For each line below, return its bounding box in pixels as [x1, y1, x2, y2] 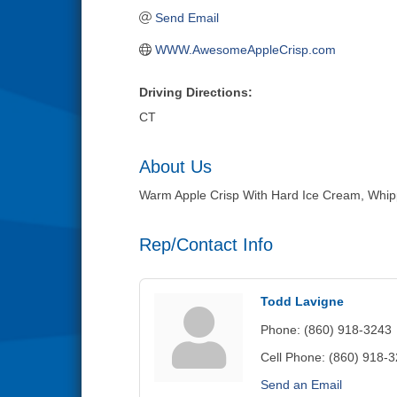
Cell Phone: [261, 350, 325, 364]
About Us [139, 157, 212, 176]
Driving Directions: [139, 85, 253, 99]
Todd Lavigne [261, 294, 344, 308]
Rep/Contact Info [139, 235, 273, 254]
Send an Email [261, 378, 342, 392]
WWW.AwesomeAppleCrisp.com [154, 43, 336, 57]
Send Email [154, 11, 219, 25]
